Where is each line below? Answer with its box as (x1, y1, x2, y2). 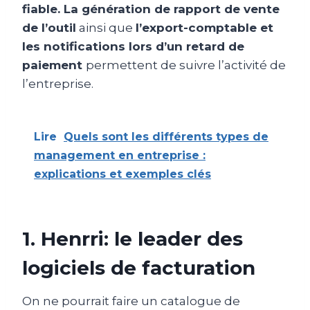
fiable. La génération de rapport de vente (22, 1, 280, 16)
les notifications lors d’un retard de (22, 39, 244, 53)
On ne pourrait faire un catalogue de (22, 293, 240, 308)
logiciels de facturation (22, 255, 255, 280)
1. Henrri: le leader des (22, 226, 243, 250)
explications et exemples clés (34, 167, 211, 181)
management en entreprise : (34, 148, 206, 162)
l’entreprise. (22, 76, 93, 91)
